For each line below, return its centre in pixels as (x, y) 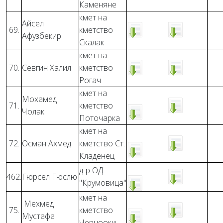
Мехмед (38, 204)
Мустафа (38, 216)
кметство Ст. (102, 143)
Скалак (92, 42)
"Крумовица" (103, 183)
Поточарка (100, 118)
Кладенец (97, 156)
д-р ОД (91, 170)
